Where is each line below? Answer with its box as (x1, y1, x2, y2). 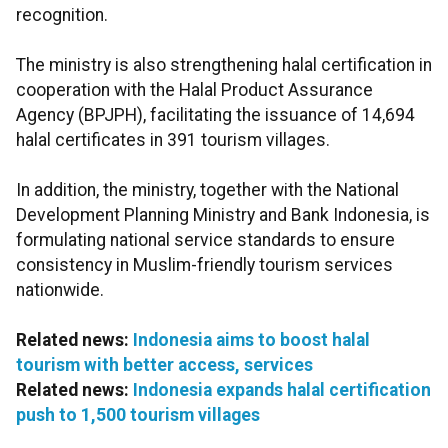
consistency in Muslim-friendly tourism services (16, 255, 393, 276)
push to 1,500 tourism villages (16, 405, 260, 426)
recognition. (16, 5, 108, 26)
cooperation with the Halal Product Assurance (16, 80, 373, 101)
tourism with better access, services (16, 355, 313, 376)
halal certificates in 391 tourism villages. (16, 130, 330, 151)
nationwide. (16, 280, 104, 301)
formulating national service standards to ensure (16, 230, 395, 251)
